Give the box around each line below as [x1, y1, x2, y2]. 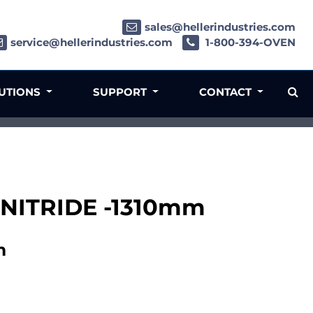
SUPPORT [93, 85, 150, 99]
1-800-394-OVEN [203, 36, 296, 49]
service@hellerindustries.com [10, 36, 173, 49]
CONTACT [199, 85, 255, 99]
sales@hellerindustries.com [145, 21, 296, 34]
